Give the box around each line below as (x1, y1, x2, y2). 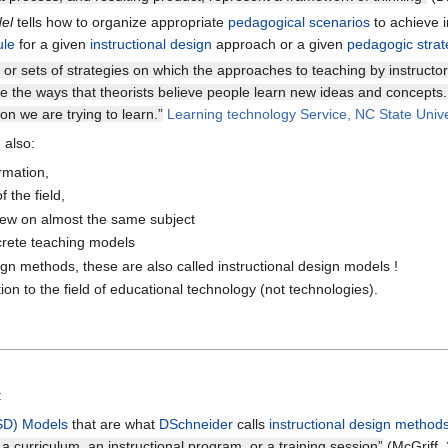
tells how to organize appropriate (13, 13, 229, 30)
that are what (67, 416, 159, 433)
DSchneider (158, 416, 233, 433)
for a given (15, 35, 91, 52)
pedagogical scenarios (228, 13, 371, 30)
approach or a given (212, 35, 348, 52)
